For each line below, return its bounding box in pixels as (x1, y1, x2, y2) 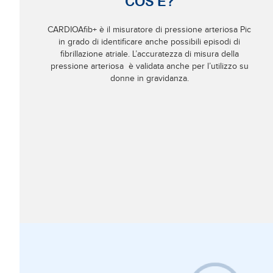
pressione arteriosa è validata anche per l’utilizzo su (50, 61, 249, 71)
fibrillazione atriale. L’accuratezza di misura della (60, 49, 239, 59)
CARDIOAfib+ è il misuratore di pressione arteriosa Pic (48, 24, 252, 35)
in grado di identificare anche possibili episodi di (58, 37, 241, 47)
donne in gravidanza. (110, 73, 189, 83)
